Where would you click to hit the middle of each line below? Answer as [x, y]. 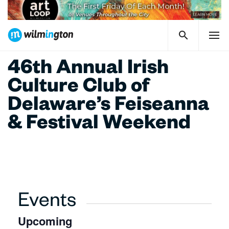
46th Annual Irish [88, 71]
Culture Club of [78, 89]
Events [47, 203]
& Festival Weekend [99, 126]
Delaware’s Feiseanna [108, 107]
